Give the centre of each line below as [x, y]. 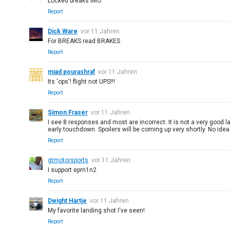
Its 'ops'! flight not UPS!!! [82, 82]
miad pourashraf [72, 72]
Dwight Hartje [68, 201]
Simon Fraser [68, 112]
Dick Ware [63, 31]
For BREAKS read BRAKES [84, 41]
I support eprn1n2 [72, 170]
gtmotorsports [68, 160]
